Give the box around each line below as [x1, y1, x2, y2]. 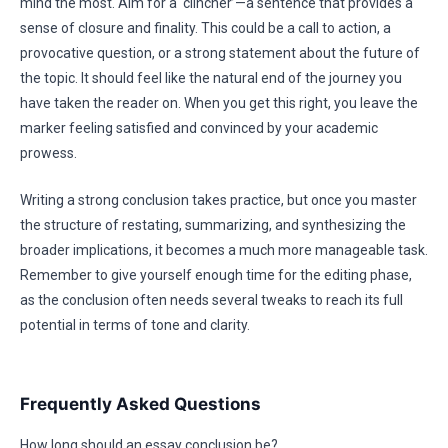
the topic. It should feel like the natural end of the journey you [20, 70, 402, 86]
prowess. [20, 145, 77, 161]
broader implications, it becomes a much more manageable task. [20, 242, 428, 258]
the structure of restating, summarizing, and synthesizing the [20, 217, 406, 233]
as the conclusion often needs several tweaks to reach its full [20, 292, 403, 308]
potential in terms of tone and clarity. [20, 317, 250, 333]
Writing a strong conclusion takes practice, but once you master [20, 192, 417, 208]
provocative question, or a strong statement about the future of [20, 45, 420, 61]
